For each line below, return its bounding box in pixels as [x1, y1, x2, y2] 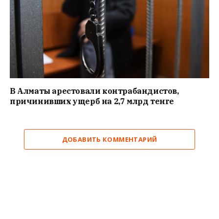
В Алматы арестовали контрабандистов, [10, 86, 179, 96]
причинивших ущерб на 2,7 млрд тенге [10, 96, 174, 106]
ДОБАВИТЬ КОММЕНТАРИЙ [62, 134, 157, 144]
